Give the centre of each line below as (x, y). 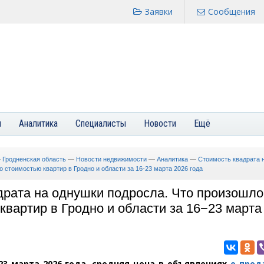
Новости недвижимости (111, 159)
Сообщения (232, 11)
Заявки (159, 11)
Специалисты (101, 123)
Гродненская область (34, 159)
